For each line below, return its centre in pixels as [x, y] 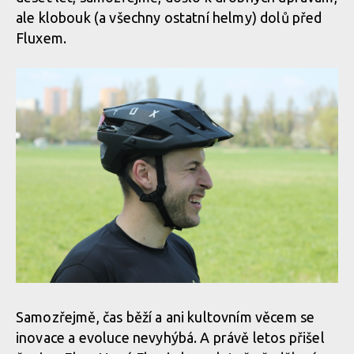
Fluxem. [41, 38]
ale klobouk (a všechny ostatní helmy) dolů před [169, 17]
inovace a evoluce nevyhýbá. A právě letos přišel [170, 337]
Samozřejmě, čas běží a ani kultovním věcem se [166, 317]
